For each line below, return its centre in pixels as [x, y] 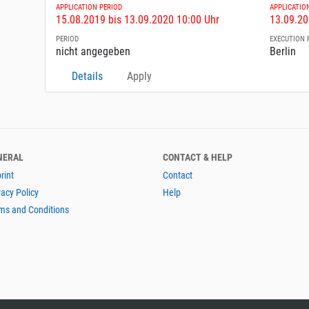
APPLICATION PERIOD [89, 8]
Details [88, 77]
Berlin [283, 52]
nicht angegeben [93, 52]
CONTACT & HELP [198, 158]
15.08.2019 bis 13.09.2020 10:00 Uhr [138, 20]
